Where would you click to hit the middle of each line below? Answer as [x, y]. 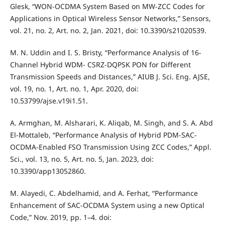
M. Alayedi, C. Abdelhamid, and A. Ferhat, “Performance [104, 193]
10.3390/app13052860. [48, 171]
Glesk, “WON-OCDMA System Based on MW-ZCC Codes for [107, 6]
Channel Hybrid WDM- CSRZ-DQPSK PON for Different [100, 64]
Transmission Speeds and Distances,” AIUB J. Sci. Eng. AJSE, [110, 76]
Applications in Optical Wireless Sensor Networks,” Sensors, [110, 18]
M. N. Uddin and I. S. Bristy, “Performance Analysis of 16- [105, 52]
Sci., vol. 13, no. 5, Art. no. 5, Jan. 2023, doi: [82, 159]
